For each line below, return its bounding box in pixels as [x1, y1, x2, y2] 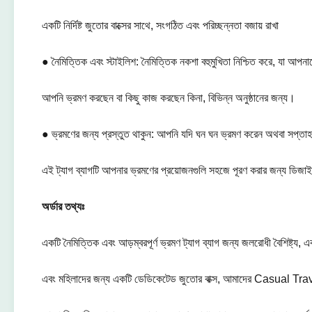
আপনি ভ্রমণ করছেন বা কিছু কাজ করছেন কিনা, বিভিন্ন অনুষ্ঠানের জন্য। [42, 92, 295, 104]
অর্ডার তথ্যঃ [42, 201, 84, 212]
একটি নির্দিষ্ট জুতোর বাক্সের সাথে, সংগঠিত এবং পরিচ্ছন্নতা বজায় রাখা [42, 19, 279, 31]
